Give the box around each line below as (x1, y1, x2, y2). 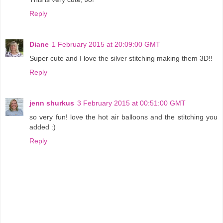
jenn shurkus (29, 99, 74, 108)
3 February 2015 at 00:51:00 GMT (77, 99, 186, 108)
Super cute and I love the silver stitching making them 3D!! (29, 54, 213, 63)
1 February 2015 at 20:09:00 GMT (52, 40, 160, 49)
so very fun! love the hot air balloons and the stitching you (29, 113, 218, 121)
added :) (29, 123, 56, 131)
